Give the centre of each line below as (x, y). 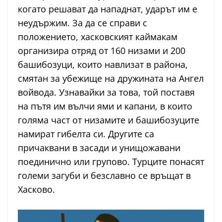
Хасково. (36, 190)
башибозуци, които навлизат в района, (103, 65)
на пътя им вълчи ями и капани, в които (105, 106)
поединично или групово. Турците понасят (111, 162)
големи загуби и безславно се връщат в (104, 176)
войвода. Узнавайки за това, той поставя (106, 92)
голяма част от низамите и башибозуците (109, 120)
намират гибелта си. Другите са (86, 134)
